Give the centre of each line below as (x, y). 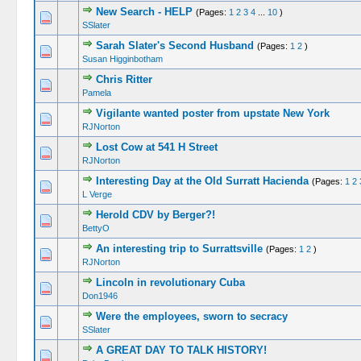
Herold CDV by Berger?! (155, 215)
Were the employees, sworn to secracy (191, 316)
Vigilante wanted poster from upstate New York (212, 113)
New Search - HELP (144, 12)
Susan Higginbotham (122, 59)
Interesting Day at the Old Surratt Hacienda (202, 181)
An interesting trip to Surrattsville (179, 249)
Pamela (96, 93)
